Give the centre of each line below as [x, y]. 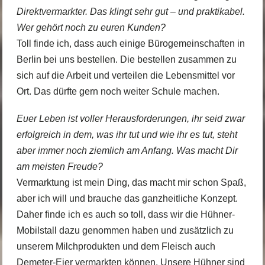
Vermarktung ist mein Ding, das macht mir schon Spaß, [131, 183]
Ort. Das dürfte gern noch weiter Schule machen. [118, 91]
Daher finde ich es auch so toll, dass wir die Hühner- [125, 215]
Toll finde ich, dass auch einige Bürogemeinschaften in [130, 43]
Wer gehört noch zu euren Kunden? [91, 27]
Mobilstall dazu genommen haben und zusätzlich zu [125, 231]
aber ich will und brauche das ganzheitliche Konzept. [127, 199]
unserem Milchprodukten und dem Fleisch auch [116, 247]
